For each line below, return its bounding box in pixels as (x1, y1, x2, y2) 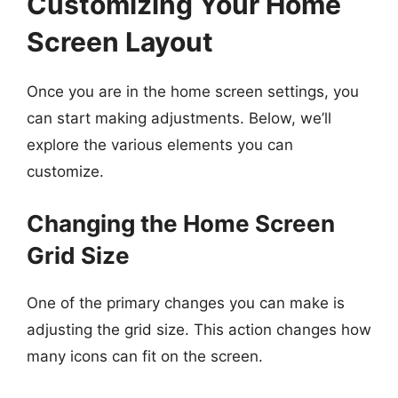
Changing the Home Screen (27, 209, 335, 237)
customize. (27, 163, 104, 180)
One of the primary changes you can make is (27, 293, 345, 312)
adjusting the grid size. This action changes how (27, 320, 371, 338)
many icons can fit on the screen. (27, 346, 263, 365)
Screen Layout (27, 26, 213, 58)
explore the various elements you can (27, 136, 293, 154)
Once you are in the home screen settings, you (27, 83, 359, 100)
